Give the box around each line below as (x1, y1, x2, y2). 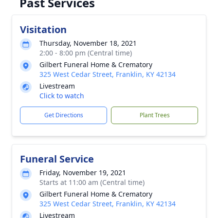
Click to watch (39, 91, 84, 100)
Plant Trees (139, 111, 170, 119)
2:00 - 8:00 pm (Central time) (39, 48, 132, 57)
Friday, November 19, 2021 (39, 168, 126, 177)
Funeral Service (20, 152, 94, 165)
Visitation (20, 23, 67, 36)
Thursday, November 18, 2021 (39, 38, 137, 48)
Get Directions (44, 111, 83, 119)
